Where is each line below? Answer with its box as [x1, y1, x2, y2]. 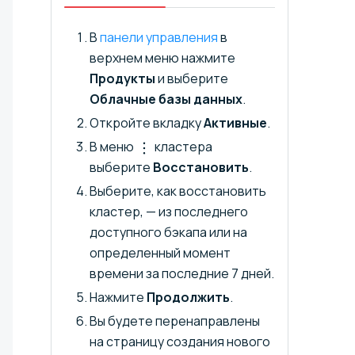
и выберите [155, 70, 228, 88]
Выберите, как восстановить [90, 182, 266, 200]
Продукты [90, 70, 155, 88]
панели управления [100, 29, 218, 47]
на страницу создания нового [90, 333, 270, 351]
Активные [204, 114, 267, 132]
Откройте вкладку [90, 114, 204, 132]
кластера [152, 138, 212, 156]
